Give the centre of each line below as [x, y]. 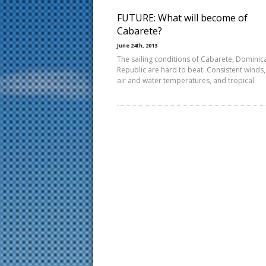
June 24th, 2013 [137, 45]
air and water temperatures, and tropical [186, 80]
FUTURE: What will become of [182, 18]
